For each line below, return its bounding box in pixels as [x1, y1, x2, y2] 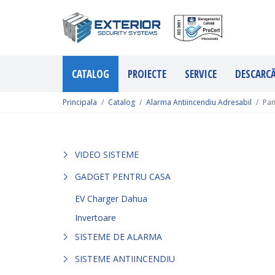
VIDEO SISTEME [75, 148, 139, 160]
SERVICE [185, 66, 217, 81]
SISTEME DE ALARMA [75, 230, 162, 242]
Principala [63, 96, 97, 107]
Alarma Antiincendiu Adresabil [146, 96, 252, 107]
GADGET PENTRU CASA [75, 170, 171, 182]
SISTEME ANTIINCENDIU [75, 252, 175, 265]
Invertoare [75, 211, 116, 223]
